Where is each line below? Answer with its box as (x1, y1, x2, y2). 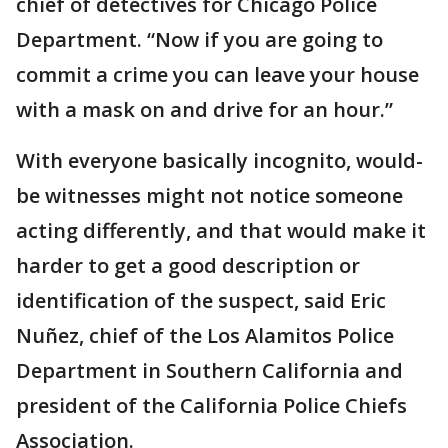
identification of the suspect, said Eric (16, 287, 386, 315)
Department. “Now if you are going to (16, 26, 383, 54)
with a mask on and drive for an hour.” (16, 96, 393, 124)
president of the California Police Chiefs (16, 392, 407, 420)
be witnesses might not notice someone (16, 182, 403, 210)
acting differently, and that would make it (16, 217, 426, 245)
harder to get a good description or (16, 252, 360, 280)
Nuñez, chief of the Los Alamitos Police (16, 322, 394, 350)
